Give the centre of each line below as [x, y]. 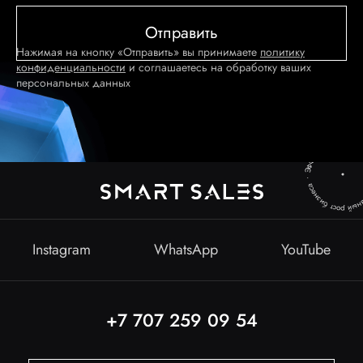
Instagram [62, 250]
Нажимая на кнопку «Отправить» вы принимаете [138, 52]
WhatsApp [186, 250]
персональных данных [73, 83]
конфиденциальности [71, 67]
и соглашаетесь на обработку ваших [218, 67]
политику [282, 52]
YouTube [306, 250]
